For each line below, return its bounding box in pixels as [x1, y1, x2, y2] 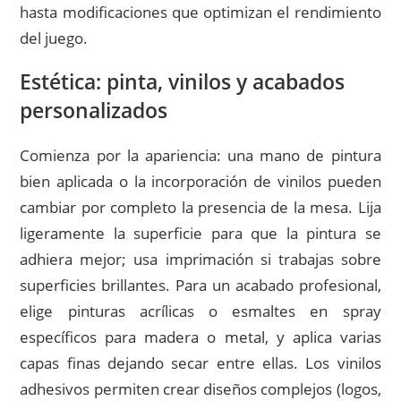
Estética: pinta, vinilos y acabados [20, 66, 346, 96]
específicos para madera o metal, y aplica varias [20, 326, 381, 347]
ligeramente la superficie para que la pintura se [20, 222, 381, 243]
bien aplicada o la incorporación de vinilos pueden [20, 170, 381, 192]
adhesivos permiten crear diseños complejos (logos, [20, 378, 381, 399]
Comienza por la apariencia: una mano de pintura [20, 144, 381, 166]
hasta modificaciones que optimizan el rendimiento [20, 2, 381, 22]
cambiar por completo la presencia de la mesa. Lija [20, 196, 381, 218]
